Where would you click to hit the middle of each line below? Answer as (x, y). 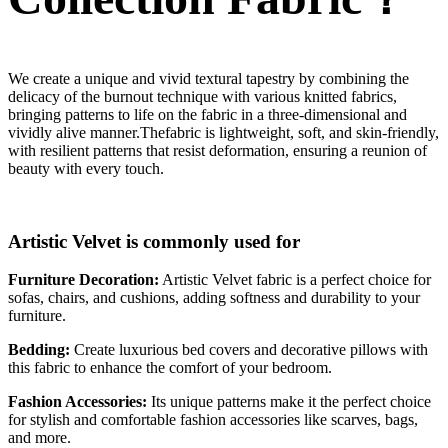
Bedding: (41, 350)
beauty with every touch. (86, 168)
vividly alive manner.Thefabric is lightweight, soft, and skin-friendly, (223, 132)
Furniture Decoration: (83, 280)
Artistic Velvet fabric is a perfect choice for (295, 280)
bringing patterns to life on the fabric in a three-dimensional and (207, 114)
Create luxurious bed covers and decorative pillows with (251, 350)
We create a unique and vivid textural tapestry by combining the (208, 78)
